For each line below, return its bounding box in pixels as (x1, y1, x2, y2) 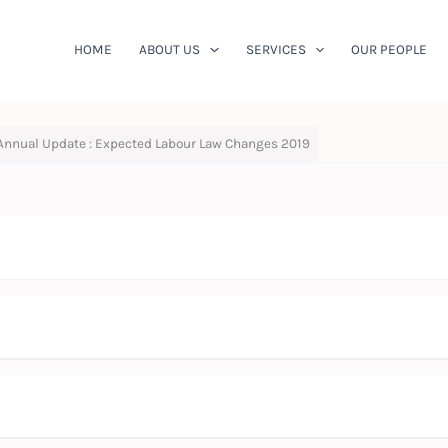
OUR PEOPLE (351, 41, 428, 57)
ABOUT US (139, 41, 201, 57)
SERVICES (245, 41, 306, 57)
